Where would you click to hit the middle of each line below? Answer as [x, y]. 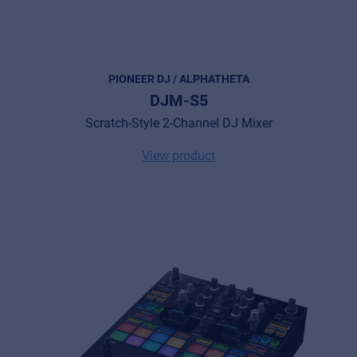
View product [178, 155]
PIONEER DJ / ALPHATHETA [178, 78]
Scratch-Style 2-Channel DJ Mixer [178, 123]
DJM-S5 [178, 100]
